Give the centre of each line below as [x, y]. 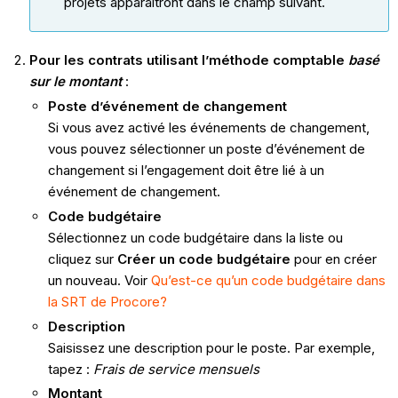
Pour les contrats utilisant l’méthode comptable [188, 60]
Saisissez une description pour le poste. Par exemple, [211, 347]
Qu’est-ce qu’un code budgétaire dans [268, 280]
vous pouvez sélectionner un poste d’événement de [206, 149]
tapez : [70, 369]
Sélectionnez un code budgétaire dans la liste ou [195, 237]
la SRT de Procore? [107, 301]
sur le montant [75, 82]
